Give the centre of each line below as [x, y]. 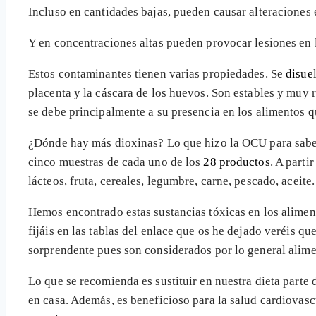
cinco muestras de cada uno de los [116, 162]
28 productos [237, 162]
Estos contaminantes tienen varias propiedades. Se [157, 73]
